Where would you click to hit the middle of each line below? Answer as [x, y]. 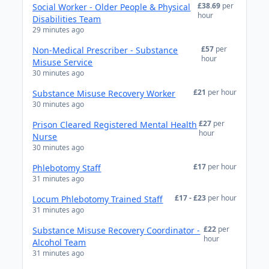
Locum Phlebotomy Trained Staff [98, 199]
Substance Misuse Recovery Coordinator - [116, 230]
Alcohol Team [59, 242]
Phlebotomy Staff [67, 168]
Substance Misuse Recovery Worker [104, 93]
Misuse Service [63, 62]
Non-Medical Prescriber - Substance [105, 50]
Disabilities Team [67, 19]
